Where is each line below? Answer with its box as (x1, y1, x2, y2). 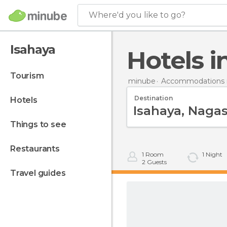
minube (128, 76, 156, 86)
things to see (16, 120, 66, 129)
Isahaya (10, 42, 55, 57)
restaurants (15, 144, 60, 154)
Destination (134, 94, 173, 102)
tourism (15, 71, 44, 81)
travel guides (16, 168, 66, 178)
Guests (145, 158, 167, 166)
